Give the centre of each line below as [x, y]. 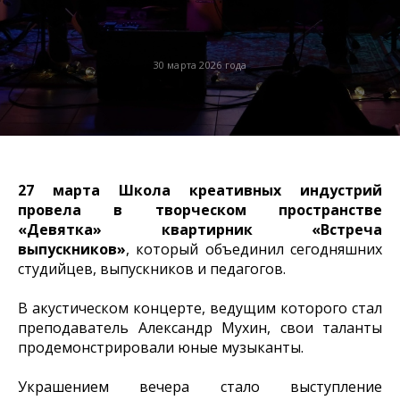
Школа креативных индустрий [250, 191]
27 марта [59, 191]
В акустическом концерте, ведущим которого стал [200, 308]
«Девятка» [60, 230]
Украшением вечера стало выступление [200, 387]
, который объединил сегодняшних [254, 250]
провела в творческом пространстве [200, 210]
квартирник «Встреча [271, 230]
